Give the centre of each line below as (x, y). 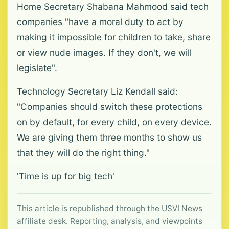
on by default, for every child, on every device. (114, 122)
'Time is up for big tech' (66, 176)
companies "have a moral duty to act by (100, 22)
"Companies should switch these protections (110, 107)
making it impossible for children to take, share (114, 37)
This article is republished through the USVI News (110, 208)
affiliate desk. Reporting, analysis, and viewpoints (110, 221)
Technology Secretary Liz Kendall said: (97, 91)
